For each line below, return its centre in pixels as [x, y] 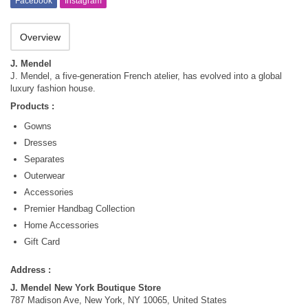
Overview [40, 37]
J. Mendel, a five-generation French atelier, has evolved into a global [146, 76]
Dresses [41, 143]
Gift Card [42, 242]
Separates [44, 159]
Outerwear [44, 176]
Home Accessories [62, 225]
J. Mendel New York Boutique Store [86, 288]
